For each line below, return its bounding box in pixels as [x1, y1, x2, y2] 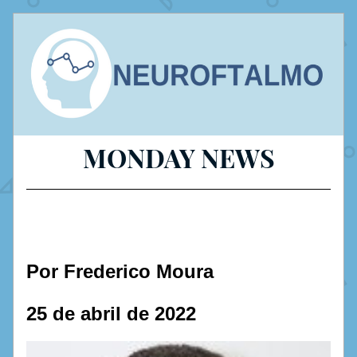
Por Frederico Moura [26, 261, 214, 282]
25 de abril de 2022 [26, 303, 196, 324]
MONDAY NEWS [82, 140, 275, 175]
